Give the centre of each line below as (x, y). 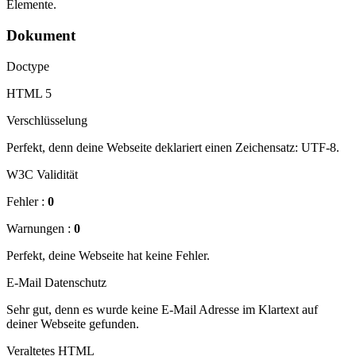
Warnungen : (40, 228)
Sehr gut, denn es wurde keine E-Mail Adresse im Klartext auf (162, 309)
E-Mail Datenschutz (56, 282)
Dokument (41, 35)
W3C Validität (42, 174)
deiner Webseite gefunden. (73, 323)
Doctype (28, 66)
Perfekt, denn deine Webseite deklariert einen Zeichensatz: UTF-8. (173, 147)
